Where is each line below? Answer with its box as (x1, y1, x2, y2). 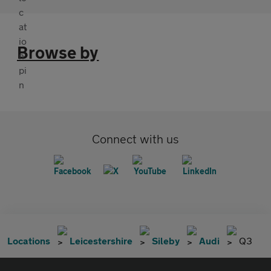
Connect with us (92, 132, 179, 146)
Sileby (152, 235, 180, 247)
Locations (7, 235, 50, 247)
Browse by (17, 42, 99, 63)
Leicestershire (70, 235, 132, 247)
